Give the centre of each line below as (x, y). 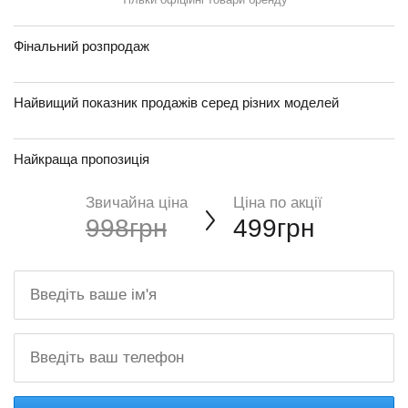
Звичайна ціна (137, 203)
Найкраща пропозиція (82, 159)
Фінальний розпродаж (82, 46)
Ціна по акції (278, 203)
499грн (274, 229)
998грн (126, 229)
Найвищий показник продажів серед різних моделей (176, 103)
